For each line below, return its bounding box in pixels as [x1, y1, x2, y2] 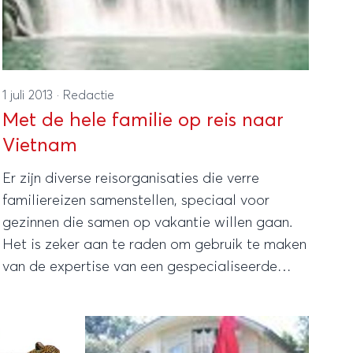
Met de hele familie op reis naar [2, 110, 284, 130]
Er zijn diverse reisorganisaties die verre [2, 171, 259, 186]
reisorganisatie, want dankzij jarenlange [2, 281, 259, 296]
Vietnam [2, 136, 77, 155]
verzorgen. [2, 325, 69, 340]
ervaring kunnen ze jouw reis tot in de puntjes [2, 303, 291, 318]
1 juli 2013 [2, 88, 57, 102]
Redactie [62, 88, 114, 102]
